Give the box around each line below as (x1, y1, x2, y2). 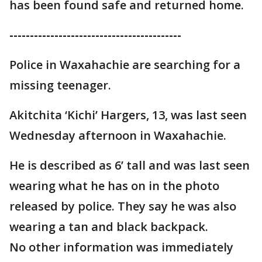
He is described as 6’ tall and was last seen (9, 157, 250, 173)
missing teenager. (9, 77, 111, 93)
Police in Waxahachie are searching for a (9, 57, 240, 73)
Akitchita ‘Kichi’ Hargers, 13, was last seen (9, 107, 247, 123)
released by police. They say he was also (9, 198, 236, 214)
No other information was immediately (9, 239, 233, 255)
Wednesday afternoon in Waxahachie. (9, 127, 226, 143)
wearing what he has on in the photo (9, 178, 219, 194)
